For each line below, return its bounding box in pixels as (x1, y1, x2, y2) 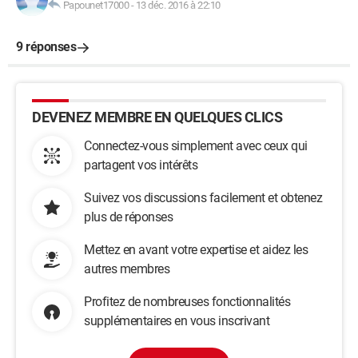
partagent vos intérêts (84, 157, 197, 173)
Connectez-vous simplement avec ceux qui (84, 138, 308, 153)
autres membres (84, 261, 169, 276)
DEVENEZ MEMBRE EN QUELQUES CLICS (32, 109, 282, 125)
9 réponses (16, 39, 76, 54)
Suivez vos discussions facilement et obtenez (84, 190, 322, 205)
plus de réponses (84, 209, 173, 225)
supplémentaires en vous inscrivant (84, 313, 269, 328)
